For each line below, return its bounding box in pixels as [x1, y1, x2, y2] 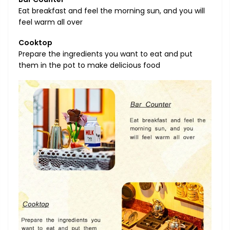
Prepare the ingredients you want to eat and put [18, 49, 193, 60]
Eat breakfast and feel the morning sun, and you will [18, 5, 205, 16]
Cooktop [18, 37, 52, 48]
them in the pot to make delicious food [18, 60, 160, 71]
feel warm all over [18, 16, 83, 27]
